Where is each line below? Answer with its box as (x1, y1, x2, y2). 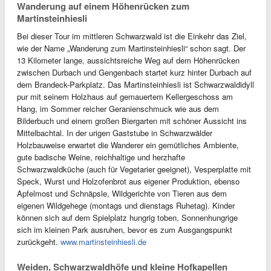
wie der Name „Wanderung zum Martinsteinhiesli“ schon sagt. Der (17, 42, 246, 54)
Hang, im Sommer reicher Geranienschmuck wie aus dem (17, 103, 219, 114)
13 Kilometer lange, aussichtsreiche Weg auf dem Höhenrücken (17, 54, 240, 66)
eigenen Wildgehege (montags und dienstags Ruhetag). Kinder (17, 200, 235, 211)
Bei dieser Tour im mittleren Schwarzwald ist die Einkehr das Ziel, (17, 30, 247, 42)
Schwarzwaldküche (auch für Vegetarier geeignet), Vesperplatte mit (17, 163, 251, 175)
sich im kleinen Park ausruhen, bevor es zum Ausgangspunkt (17, 224, 232, 235)
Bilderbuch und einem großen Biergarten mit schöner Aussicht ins (17, 115, 247, 126)
